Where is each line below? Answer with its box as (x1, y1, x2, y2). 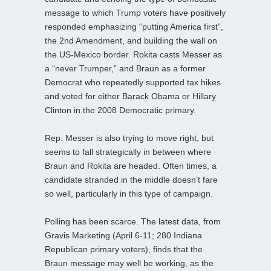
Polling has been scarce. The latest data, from (45, 216, 221, 226)
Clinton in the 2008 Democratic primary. (45, 105, 196, 115)
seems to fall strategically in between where (45, 146, 211, 157)
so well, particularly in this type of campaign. (45, 188, 213, 198)
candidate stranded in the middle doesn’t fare (45, 174, 218, 184)
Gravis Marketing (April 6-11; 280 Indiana (45, 230, 202, 240)
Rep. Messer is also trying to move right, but (45, 132, 214, 143)
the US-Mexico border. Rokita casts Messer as (45, 49, 222, 59)
